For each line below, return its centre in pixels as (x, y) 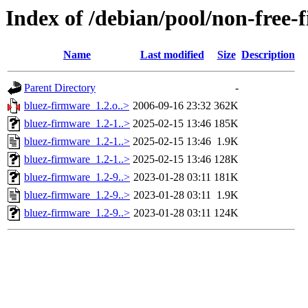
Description (268, 55)
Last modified (172, 55)
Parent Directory (60, 88)
